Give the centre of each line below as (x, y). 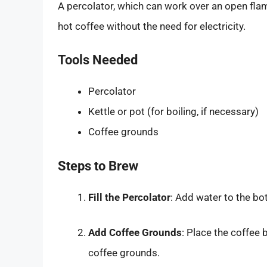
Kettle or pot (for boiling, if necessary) (173, 112)
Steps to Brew (98, 166)
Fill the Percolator (129, 197)
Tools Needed (98, 60)
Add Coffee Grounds (135, 233)
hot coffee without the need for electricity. (152, 26)
